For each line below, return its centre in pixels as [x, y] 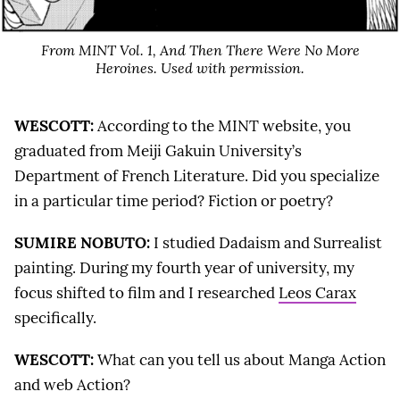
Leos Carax [317, 293]
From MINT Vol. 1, [100, 50]
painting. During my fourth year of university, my [184, 268]
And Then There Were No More [259, 50]
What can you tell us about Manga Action [240, 360]
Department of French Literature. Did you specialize [197, 175]
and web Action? [72, 385]
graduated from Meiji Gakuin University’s [158, 150]
